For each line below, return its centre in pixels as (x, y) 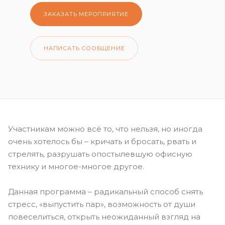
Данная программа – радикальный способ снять (105, 192)
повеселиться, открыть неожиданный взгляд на (104, 217)
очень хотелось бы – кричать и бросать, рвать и (102, 142)
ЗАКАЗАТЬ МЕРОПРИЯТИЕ (86, 14)
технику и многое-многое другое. (76, 167)
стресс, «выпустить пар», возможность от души (102, 204)
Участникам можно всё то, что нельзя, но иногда (105, 129)
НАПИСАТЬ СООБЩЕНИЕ (84, 48)
